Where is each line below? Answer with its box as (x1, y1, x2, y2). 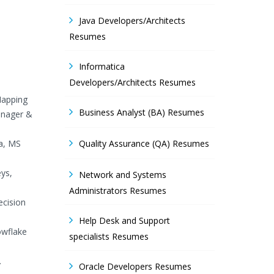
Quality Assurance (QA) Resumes (79, 138, 209, 149)
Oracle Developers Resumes (79, 261, 191, 272)
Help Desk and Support (79, 215, 170, 226)
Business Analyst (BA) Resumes (79, 106, 204, 118)
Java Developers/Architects (79, 15, 185, 26)
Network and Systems (79, 169, 166, 180)
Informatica (79, 61, 125, 72)
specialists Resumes (69, 231, 149, 242)
